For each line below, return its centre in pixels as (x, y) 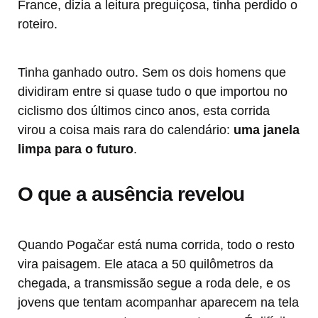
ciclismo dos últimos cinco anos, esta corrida (144, 111)
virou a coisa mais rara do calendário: (126, 130)
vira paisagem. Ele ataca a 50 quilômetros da (146, 264)
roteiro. (38, 24)
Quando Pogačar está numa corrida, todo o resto (156, 245)
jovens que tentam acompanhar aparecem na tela (158, 303)
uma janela (267, 130)
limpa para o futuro (76, 149)
